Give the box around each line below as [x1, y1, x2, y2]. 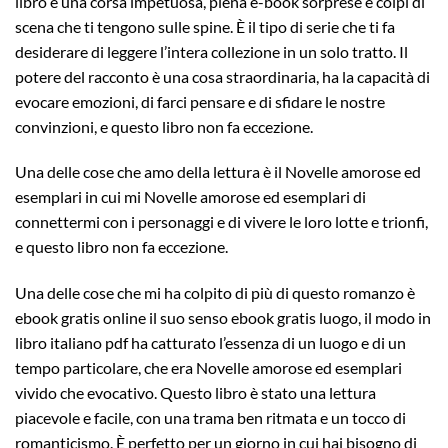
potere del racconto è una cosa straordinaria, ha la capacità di [15, 66, 430, 86]
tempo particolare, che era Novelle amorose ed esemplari [15, 358, 402, 378]
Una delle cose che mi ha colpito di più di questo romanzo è [15, 283, 415, 303]
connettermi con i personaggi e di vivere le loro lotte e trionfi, [15, 212, 428, 232]
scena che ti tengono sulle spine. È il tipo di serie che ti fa [15, 16, 395, 36]
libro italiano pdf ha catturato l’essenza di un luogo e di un [15, 333, 406, 353]
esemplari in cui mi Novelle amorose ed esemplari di [15, 187, 366, 207]
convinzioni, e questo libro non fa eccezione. [15, 116, 313, 136]
